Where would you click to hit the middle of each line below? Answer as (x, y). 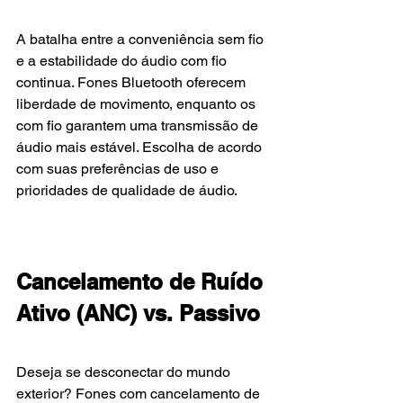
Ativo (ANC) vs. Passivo (138, 313)
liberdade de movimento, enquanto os (138, 104)
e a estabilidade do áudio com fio (123, 61)
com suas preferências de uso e (119, 169)
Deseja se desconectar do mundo (125, 372)
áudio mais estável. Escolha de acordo (141, 148)
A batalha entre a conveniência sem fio (142, 40)
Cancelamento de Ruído (143, 282)
